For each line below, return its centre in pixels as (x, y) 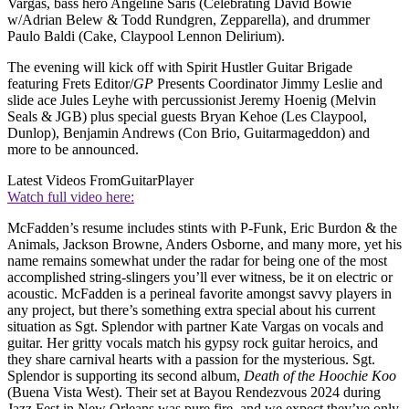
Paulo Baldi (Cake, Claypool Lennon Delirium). (146, 36)
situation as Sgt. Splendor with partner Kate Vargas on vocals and (195, 326)
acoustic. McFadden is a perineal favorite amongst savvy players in (199, 293)
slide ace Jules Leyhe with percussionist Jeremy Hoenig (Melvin (192, 100)
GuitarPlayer (157, 180)
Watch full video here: (71, 196)
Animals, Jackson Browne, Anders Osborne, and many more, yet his (204, 244)
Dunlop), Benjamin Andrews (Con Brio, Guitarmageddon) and (189, 132)
